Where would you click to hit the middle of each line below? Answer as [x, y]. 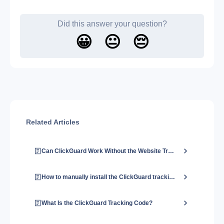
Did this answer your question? [112, 24]
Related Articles [53, 122]
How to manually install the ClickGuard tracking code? [172, 177]
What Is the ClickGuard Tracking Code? [97, 203]
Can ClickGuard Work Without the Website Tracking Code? [171, 151]
